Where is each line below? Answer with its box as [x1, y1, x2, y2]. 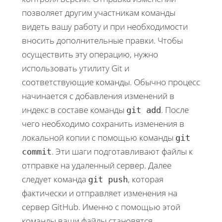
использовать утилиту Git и [22, 62, 129, 74]
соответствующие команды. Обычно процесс [22, 76, 200, 88]
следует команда [22, 173, 88, 185]
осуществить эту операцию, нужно [22, 48, 158, 60]
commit [22, 146, 52, 157]
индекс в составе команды [22, 104, 126, 115]
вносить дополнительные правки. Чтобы [22, 34, 183, 46]
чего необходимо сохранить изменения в [22, 117, 184, 129]
